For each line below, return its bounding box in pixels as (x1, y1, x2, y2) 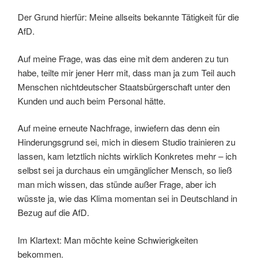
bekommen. (18, 247, 63, 260)
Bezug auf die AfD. (18, 206, 89, 219)
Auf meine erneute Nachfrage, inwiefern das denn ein (18, 122, 220, 134)
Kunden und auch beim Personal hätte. (18, 94, 166, 107)
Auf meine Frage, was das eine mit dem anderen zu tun (18, 52, 228, 65)
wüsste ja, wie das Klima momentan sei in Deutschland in (18, 192, 237, 205)
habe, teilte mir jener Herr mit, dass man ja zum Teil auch (18, 66, 235, 79)
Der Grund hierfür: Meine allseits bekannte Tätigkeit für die (18, 11, 239, 23)
